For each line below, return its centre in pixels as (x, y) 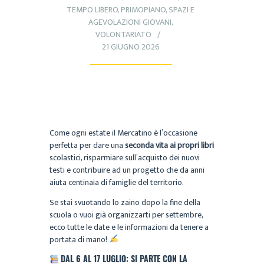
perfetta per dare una (87, 146)
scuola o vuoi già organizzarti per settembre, (126, 214)
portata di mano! (79, 239)
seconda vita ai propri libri (169, 146)
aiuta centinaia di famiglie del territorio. (117, 183)
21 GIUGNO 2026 (131, 47)
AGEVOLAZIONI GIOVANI (130, 22)
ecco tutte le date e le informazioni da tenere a (129, 227)
